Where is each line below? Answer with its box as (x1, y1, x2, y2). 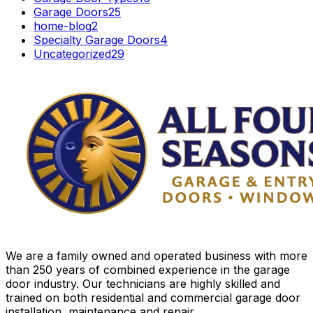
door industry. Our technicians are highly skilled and (6, 276, 280, 291)
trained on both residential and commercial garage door (6, 290, 300, 305)
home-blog (34, 18, 92, 33)
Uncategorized (34, 46, 111, 61)
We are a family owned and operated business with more (6, 248, 307, 263)
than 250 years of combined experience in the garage (6, 262, 290, 277)
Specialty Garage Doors (34, 32, 160, 47)
